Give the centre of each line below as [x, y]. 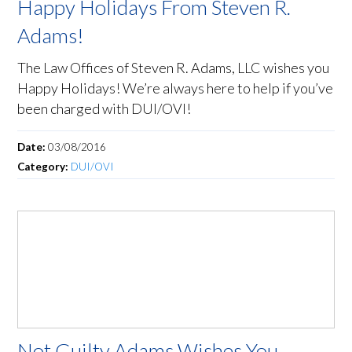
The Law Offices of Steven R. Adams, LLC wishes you [174, 68]
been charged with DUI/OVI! [104, 109]
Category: [44, 167]
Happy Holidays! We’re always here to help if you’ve [176, 88]
